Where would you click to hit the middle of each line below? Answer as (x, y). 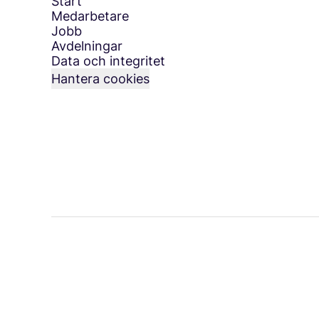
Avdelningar (87, 46)
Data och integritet (108, 61)
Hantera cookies (100, 79)
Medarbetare (90, 16)
